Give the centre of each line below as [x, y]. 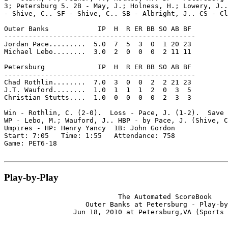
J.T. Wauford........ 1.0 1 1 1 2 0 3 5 [98, 90]
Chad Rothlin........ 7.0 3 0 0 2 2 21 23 [98, 82]
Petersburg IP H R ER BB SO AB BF [98, 67]
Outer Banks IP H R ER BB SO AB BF [98, 29]
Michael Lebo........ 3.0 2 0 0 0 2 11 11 [98, 52]
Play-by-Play [31, 177]
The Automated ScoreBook [108, 196]
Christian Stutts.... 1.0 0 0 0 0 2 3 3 [98, 98]
